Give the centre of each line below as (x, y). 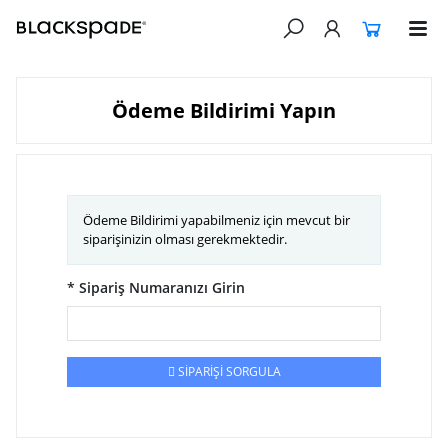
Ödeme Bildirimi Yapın (224, 110)
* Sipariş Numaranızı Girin (155, 287)
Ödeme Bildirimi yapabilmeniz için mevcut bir (216, 220)
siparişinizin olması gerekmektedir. (184, 239)
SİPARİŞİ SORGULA (227, 371)
